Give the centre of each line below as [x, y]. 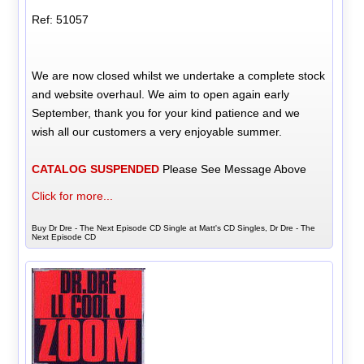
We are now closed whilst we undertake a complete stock [179, 75]
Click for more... [73, 195]
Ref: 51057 [61, 19]
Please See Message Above [233, 169]
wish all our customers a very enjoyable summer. [157, 131]
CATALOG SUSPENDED [96, 169]
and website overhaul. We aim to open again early [161, 94]
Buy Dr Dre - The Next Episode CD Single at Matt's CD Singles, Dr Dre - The [174, 227]
